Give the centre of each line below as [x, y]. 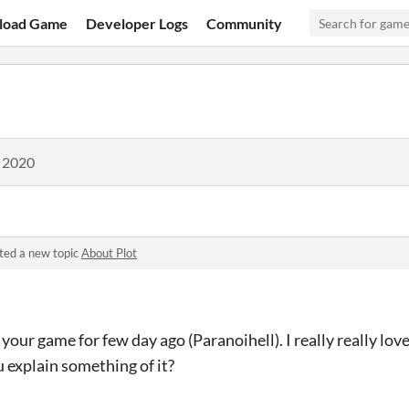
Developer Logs [137, 23]
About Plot [109, 253]
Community [245, 23]
